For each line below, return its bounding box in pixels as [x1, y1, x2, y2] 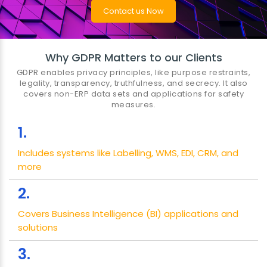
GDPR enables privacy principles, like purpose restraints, [16, 67, 251, 79]
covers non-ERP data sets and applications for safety [23, 88, 244, 100]
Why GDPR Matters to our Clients [45, 50, 222, 66]
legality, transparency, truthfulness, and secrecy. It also [19, 77, 248, 89]
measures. [111, 99, 156, 111]
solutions [18, 221, 58, 234]
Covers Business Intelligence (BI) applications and [18, 207, 238, 221]
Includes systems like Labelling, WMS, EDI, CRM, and [18, 147, 238, 160]
